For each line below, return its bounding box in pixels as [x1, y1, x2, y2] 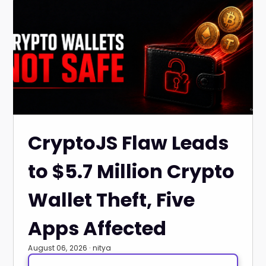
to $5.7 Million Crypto [28, 158, 235, 185]
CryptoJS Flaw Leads [28, 129, 229, 156]
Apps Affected [28, 215, 167, 242]
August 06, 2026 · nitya [28, 243, 112, 253]
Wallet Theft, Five [28, 186, 195, 213]
